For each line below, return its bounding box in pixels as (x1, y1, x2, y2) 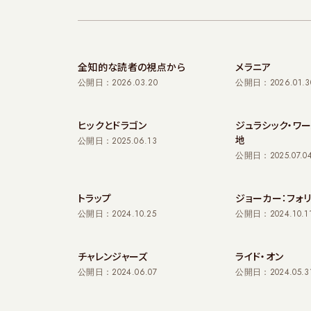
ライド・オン (235, 249, 284, 263)
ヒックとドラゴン (78, 118, 147, 132)
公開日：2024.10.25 (78, 208, 156, 220)
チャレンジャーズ (78, 249, 148, 263)
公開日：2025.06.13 (78, 135, 157, 147)
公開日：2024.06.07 (78, 266, 157, 278)
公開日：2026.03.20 (78, 76, 158, 89)
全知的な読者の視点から (78, 60, 185, 74)
